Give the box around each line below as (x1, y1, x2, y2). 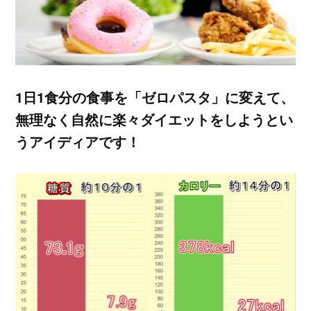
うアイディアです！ (15, 131, 141, 152)
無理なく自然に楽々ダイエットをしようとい (15, 109, 294, 130)
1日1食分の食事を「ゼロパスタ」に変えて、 (15, 87, 295, 108)
